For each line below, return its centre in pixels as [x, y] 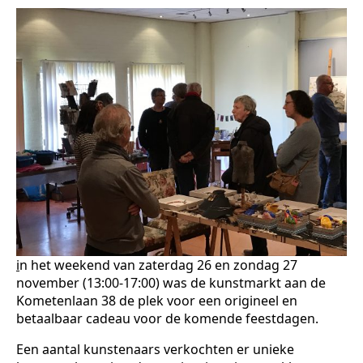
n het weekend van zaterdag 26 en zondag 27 [158, 265]
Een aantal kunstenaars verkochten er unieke [155, 350]
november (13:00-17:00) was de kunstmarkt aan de [171, 283]
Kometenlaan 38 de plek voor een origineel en [157, 301]
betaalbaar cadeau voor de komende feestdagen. [167, 319]
